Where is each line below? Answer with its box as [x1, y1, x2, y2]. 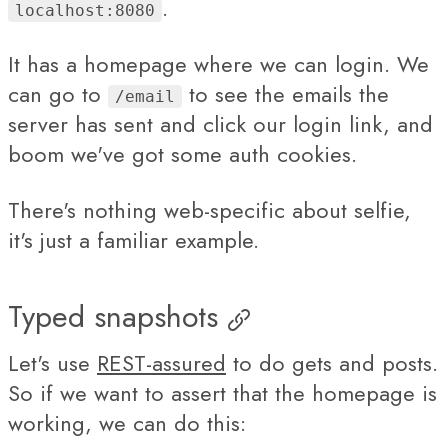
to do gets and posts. [226, 347, 438, 379]
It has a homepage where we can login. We [8, 48, 429, 80]
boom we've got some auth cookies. [8, 138, 357, 170]
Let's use [8, 347, 97, 379]
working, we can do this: [8, 407, 246, 439]
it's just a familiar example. [8, 224, 259, 256]
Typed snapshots [8, 295, 218, 338]
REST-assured [97, 347, 226, 379]
